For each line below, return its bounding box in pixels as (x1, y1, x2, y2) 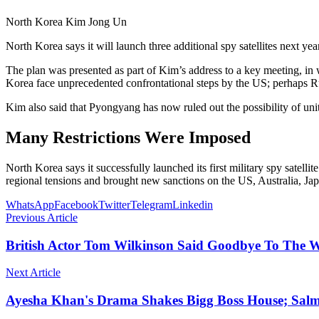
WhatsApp (6, 198, 54, 211)
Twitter (98, 198, 130, 211)
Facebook (54, 198, 98, 211)
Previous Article (6, 211, 78, 224)
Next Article (6, 266, 61, 279)
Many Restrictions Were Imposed (6, 127, 251, 147)
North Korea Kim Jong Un (6, 16, 127, 28)
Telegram (130, 198, 172, 211)
